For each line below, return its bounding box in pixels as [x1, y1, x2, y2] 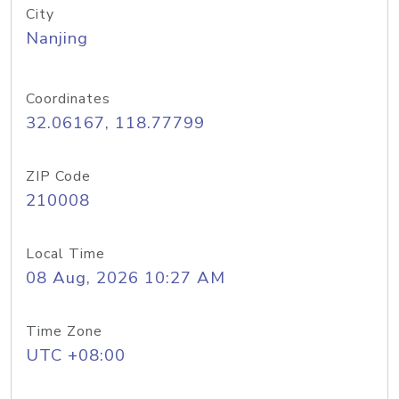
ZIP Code [26, 167, 91, 186]
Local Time [26, 244, 105, 264]
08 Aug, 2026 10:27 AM [26, 266, 225, 289]
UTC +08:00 [26, 344, 126, 367]
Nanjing [26, 27, 88, 50]
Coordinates [26, 89, 110, 109]
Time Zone [26, 322, 102, 341]
